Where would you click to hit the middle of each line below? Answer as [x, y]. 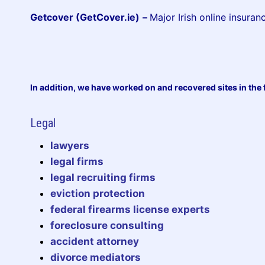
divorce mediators [96, 257]
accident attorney [95, 241]
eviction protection [98, 193]
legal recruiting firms [103, 177]
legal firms [77, 161]
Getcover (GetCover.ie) [85, 17]
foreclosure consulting [107, 225]
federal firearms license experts [130, 209]
